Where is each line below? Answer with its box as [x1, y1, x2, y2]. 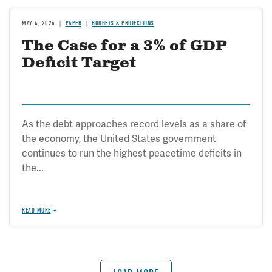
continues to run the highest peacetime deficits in [22, 146, 242, 160]
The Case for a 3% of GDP [22, 36, 227, 56]
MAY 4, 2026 [22, 19, 55, 27]
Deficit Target [22, 53, 136, 73]
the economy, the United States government [22, 132, 216, 145]
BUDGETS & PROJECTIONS [92, 19, 154, 27]
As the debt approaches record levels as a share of [22, 117, 246, 131]
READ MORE [22, 206, 51, 214]
